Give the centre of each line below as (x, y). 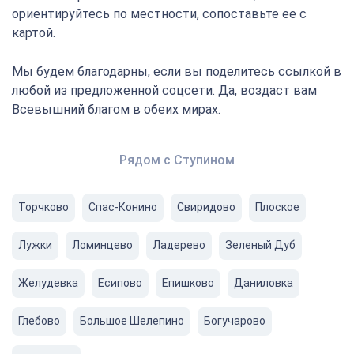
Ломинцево (102, 245)
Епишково (188, 283)
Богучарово (235, 321)
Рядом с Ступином (177, 160)
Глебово (39, 321)
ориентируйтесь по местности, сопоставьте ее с (159, 14)
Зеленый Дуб (260, 245)
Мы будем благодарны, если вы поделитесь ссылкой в (177, 72)
